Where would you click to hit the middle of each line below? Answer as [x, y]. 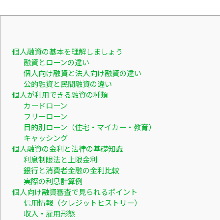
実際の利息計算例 [53, 181]
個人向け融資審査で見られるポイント [75, 192]
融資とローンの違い [56, 62]
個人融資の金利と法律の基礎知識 [68, 149]
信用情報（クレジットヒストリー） [82, 203]
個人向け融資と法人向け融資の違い [82, 73]
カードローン [45, 105]
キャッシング [45, 138]
